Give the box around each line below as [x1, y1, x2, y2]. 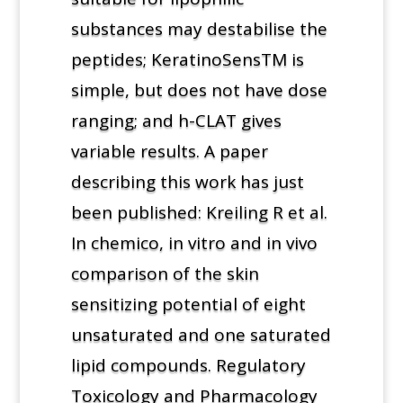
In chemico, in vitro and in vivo [70, 230, 318, 255]
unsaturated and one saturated [70, 322, 331, 346]
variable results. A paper [70, 139, 268, 163]
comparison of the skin [70, 261, 259, 285]
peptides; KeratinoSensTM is [70, 47, 304, 71]
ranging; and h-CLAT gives [70, 108, 282, 132]
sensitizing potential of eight [70, 291, 306, 316]
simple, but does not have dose [70, 77, 327, 102]
